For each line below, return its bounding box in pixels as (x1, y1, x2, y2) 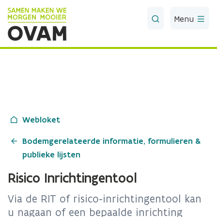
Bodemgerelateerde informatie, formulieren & (22, 136, 201, 146)
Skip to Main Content (3, 4, 81, 14)
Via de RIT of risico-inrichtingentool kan (8, 192, 201, 205)
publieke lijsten (22, 149, 80, 160)
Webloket (22, 114, 60, 125)
